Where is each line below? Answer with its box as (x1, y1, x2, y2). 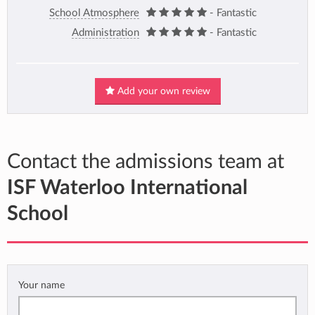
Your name (18, 280, 65, 291)
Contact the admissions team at (7, 152, 284, 173)
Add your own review (114, 86, 210, 97)
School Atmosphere (49, 7, 139, 18)
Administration (72, 27, 139, 38)
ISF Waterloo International (7, 178, 247, 199)
